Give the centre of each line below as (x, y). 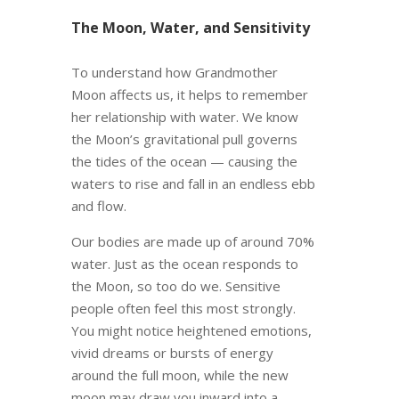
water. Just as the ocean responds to (184, 264)
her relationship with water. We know (184, 117)
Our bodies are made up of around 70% (192, 242)
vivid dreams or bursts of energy (172, 353)
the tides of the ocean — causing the (184, 162)
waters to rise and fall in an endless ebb (193, 184)
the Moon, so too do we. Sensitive (175, 286)
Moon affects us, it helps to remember (189, 95)
